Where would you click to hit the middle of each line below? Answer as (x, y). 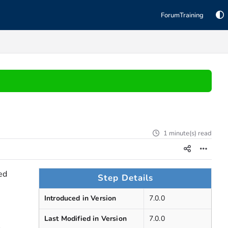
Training (192, 15)
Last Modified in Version (85, 219)
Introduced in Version (80, 198)
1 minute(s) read (188, 133)
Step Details (125, 178)
